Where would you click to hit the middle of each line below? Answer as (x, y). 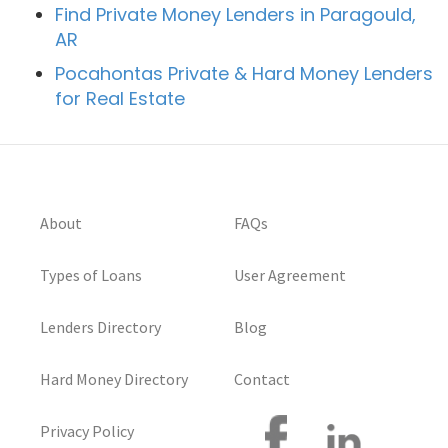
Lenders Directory (100, 327)
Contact (262, 379)
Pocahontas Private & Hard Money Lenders (244, 74)
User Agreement (290, 275)
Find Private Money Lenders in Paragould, (235, 15)
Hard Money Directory (114, 379)
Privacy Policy (87, 431)
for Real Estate (120, 99)
